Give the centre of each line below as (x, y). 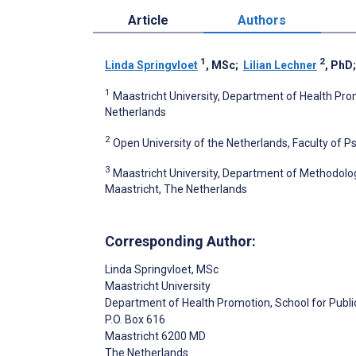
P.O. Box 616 (135, 319)
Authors (262, 20)
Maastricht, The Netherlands (176, 189)
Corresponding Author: (180, 241)
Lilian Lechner (280, 65)
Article (148, 20)
